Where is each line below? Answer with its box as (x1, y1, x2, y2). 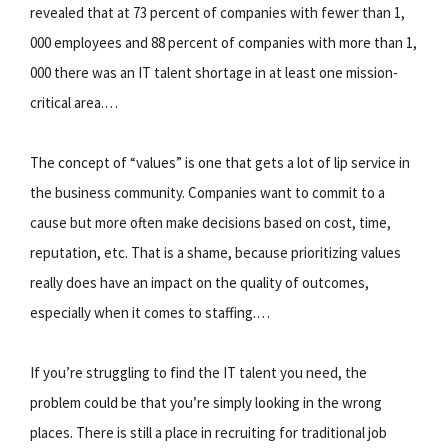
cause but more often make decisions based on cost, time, (30, 212, 391, 232)
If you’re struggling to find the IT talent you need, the (30, 362, 367, 382)
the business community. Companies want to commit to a (30, 182, 385, 202)
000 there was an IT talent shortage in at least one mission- (30, 62, 398, 82)
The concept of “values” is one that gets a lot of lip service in (30, 152, 410, 172)
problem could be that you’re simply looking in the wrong (30, 392, 382, 412)
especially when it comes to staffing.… (30, 302, 270, 322)
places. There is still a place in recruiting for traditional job (30, 422, 387, 442)
